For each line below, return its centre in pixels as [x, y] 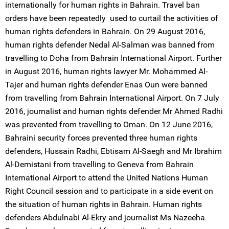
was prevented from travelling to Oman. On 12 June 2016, [109, 124]
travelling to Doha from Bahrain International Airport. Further [113, 58]
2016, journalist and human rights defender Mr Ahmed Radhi [114, 111]
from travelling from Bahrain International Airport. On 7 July [112, 98]
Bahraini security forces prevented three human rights [101, 138]
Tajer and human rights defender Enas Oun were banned [106, 85]
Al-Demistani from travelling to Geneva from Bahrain [99, 164]
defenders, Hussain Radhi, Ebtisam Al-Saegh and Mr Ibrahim [113, 151]
